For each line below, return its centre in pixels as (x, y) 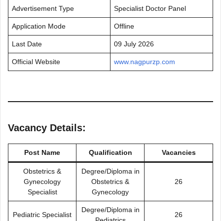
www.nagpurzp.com (145, 62)
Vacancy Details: (47, 128)
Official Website (36, 62)
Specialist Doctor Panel (150, 8)
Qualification (110, 152)
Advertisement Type (43, 8)
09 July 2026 (134, 44)
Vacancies (179, 152)
